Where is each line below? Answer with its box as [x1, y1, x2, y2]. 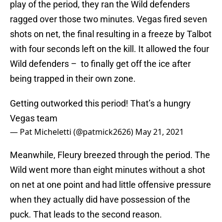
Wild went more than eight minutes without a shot [10, 165, 205, 175]
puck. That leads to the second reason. [10, 209, 162, 220]
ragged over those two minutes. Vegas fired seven [10, 14, 207, 25]
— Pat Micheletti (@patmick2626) [10, 126, 135, 138]
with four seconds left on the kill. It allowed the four [10, 44, 209, 55]
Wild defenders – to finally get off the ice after [10, 58, 191, 69]
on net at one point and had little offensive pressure [10, 179, 211, 190]
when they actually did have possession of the [10, 194, 190, 205]
